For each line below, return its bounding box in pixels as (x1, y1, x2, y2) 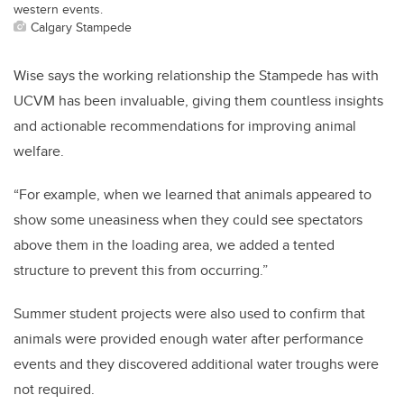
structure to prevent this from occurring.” (14, 260, 268, 281)
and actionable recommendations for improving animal (14, 115, 356, 137)
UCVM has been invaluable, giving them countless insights (14, 90, 383, 112)
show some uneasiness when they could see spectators (14, 209, 363, 231)
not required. (14, 379, 98, 400)
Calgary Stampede (31, 17, 132, 37)
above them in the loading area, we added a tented (14, 234, 335, 256)
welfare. (14, 141, 64, 162)
